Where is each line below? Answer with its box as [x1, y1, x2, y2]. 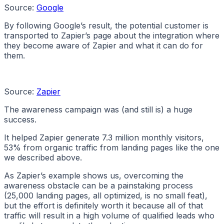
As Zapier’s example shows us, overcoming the [4, 170, 183, 181]
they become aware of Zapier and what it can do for [4, 40, 203, 51]
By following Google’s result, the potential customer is [4, 20, 208, 31]
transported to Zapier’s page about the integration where [4, 30, 219, 41]
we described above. [4, 152, 82, 163]
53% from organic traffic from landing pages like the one [4, 142, 219, 153]
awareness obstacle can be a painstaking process [4, 180, 193, 191]
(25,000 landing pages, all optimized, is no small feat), [4, 190, 207, 201]
